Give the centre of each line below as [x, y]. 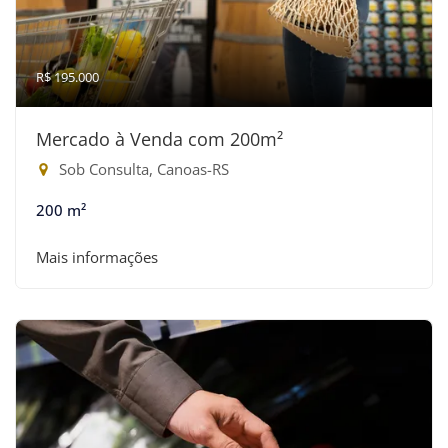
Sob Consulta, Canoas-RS [142, 169]
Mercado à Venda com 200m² [159, 139]
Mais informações [97, 257]
